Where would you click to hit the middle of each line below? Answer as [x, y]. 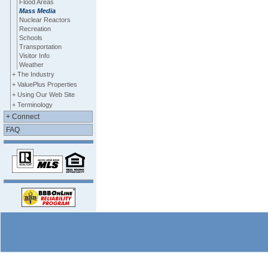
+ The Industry [33, 74]
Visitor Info [34, 55]
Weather [31, 64]
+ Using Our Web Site [44, 94]
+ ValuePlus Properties [45, 84]
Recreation [35, 28]
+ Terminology [33, 104]
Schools [31, 37]
